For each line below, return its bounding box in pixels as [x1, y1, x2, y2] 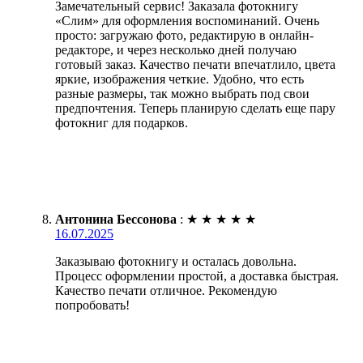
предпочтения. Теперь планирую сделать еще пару [55, 101, 335, 116]
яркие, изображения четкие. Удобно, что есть [55, 72, 304, 87]
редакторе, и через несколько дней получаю [55, 43, 297, 58]
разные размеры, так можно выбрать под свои [55, 87, 310, 101]
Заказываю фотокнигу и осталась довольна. [55, 254, 297, 269]
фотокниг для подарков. [55, 116, 188, 130]
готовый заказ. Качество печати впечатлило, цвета [55, 58, 335, 72]
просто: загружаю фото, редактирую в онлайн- [55, 28, 314, 43]
